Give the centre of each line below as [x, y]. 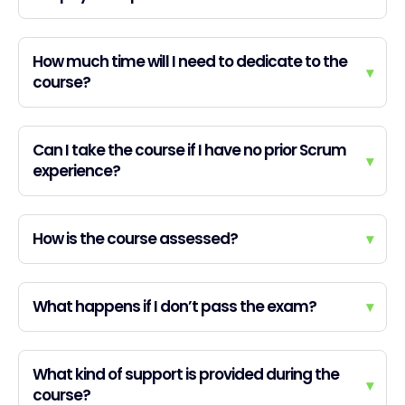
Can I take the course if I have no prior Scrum [189, 151]
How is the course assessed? [135, 239]
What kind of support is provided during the [186, 375]
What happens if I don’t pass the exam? [174, 307]
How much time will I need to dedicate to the [190, 62]
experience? [76, 171]
